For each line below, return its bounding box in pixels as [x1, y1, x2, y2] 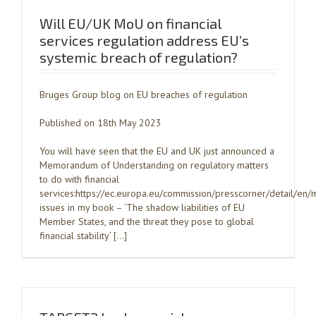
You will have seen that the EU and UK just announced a [39, 145, 274, 157]
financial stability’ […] [39, 229, 127, 242]
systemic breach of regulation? [39, 49, 238, 66]
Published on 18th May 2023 [39, 116, 162, 129]
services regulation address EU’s [39, 32, 249, 49]
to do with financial [39, 173, 119, 186]
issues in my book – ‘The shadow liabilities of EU [39, 201, 245, 214]
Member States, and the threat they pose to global [39, 215, 254, 228]
